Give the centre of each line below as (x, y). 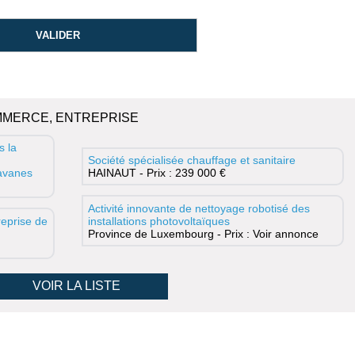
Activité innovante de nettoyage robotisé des (198, 208)
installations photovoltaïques (158, 221)
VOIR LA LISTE (77, 286)
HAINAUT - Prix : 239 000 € (157, 173)
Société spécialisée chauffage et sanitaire (191, 160)
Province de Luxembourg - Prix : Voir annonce (203, 233)
